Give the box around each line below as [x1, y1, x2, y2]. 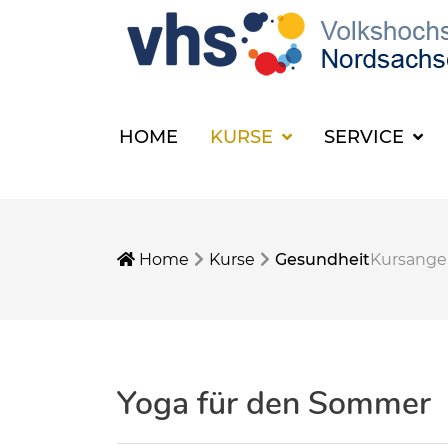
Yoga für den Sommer [117, 382, 431, 425]
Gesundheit [275, 250, 370, 269]
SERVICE [324, 125, 410, 148]
